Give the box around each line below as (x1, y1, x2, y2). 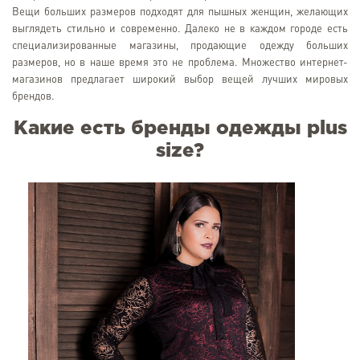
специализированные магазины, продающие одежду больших (12, 41, 348, 51)
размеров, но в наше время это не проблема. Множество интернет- (12, 58, 348, 68)
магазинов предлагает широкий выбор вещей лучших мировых (12, 75, 348, 85)
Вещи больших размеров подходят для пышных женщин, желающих (12, 7, 348, 18)
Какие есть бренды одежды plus (13, 120, 347, 137)
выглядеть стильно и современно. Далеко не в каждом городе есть (12, 24, 348, 35)
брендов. (12, 92, 55, 102)
